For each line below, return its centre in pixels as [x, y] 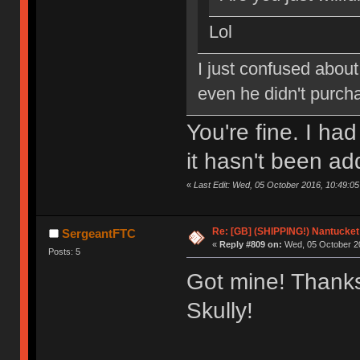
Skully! [219, 311]
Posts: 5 [65, 252]
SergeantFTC [98, 234]
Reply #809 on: [250, 245]
